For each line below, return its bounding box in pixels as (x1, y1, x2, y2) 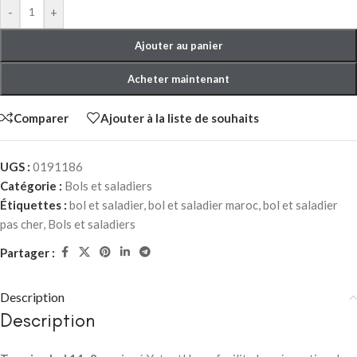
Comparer (14, 110, 69, 125)
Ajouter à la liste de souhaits (100, 110, 259, 125)
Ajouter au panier (134, 39, 223, 53)
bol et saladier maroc (148, 198, 258, 213)
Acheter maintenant (127, 73, 229, 86)
